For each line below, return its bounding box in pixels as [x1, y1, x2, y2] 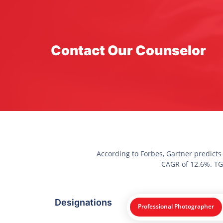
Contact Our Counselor [51, 42, 206, 59]
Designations [54, 197, 112, 208]
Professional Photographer [137, 202, 214, 211]
